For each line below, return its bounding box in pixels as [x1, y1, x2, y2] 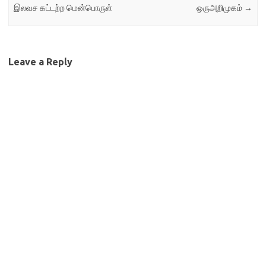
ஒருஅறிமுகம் [196, 3, 244, 13]
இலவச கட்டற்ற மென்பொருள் [14, 3, 113, 13]
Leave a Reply [8, 56, 72, 67]
